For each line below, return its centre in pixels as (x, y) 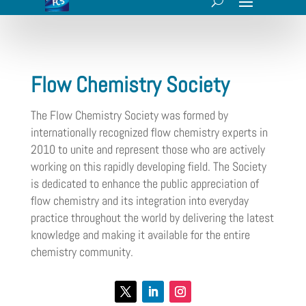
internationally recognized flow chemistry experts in (149, 132)
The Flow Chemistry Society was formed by (129, 115)
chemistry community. (82, 251)
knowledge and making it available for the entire (140, 234)
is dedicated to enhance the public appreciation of (144, 183)
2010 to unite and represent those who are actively (148, 149)
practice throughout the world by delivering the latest (152, 217)
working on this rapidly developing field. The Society (148, 166)
